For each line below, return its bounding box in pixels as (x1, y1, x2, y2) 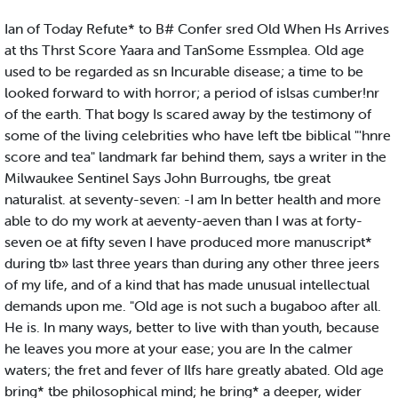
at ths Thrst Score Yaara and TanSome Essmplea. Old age (4, 41, 364, 60)
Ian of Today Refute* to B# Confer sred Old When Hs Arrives (4, 20, 389, 38)
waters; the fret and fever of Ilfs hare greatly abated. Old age (4, 361, 384, 379)
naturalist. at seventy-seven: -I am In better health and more (4, 190, 381, 209)
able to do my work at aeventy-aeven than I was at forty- (4, 211, 362, 230)
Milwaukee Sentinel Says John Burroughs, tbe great (4, 169, 330, 187)
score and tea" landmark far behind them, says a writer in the (4, 147, 386, 166)
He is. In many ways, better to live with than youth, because (4, 318, 379, 337)
